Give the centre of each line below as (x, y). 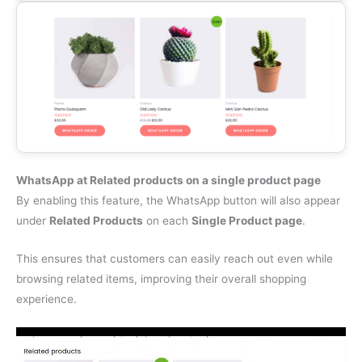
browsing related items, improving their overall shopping (161, 278)
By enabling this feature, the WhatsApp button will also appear (178, 200)
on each (167, 220)
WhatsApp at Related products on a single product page (168, 180)
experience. (46, 299)
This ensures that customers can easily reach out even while (175, 258)
